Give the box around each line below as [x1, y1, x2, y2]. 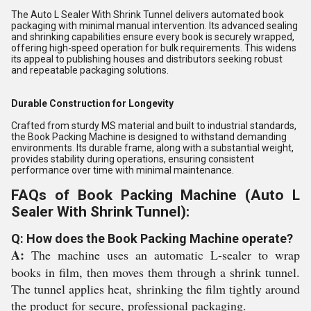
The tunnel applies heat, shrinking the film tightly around [11, 280, 300, 297]
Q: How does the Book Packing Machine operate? [11, 231, 293, 246]
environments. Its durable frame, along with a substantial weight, [11, 142, 294, 153]
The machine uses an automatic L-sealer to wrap [24, 246, 300, 263]
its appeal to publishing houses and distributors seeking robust [11, 53, 283, 65]
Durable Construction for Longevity [11, 98, 174, 109]
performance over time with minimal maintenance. [11, 165, 234, 176]
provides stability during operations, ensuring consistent [11, 153, 254, 165]
